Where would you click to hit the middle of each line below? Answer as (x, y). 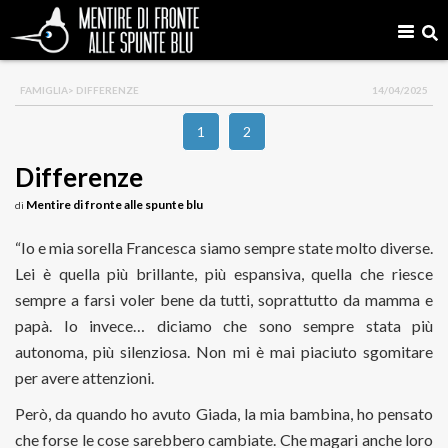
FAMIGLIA (44, 90)
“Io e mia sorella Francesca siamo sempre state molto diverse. (224, 247)
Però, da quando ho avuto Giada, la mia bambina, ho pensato (224, 413)
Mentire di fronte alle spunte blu (114, 204)
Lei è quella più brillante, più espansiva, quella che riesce (224, 273)
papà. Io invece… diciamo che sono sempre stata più (224, 325)
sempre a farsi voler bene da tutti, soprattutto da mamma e (224, 299)
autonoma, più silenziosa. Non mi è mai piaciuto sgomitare (224, 351)
